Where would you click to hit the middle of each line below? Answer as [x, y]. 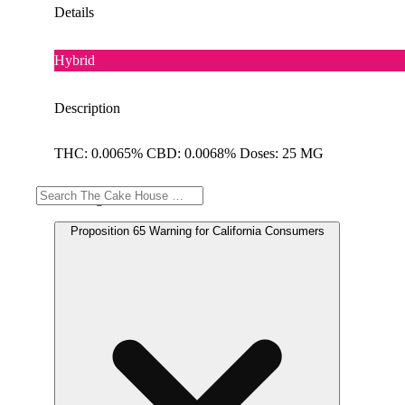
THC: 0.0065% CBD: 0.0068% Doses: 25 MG [189, 153]
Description [87, 108]
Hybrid [75, 60]
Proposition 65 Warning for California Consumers [197, 231]
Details [74, 12]
